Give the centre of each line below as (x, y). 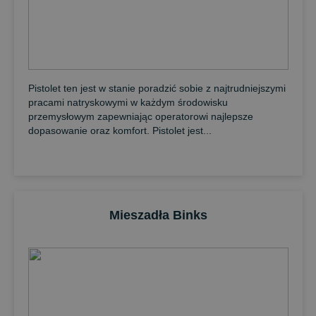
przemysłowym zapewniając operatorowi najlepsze (140, 116)
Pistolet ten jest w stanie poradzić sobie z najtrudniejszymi (157, 88)
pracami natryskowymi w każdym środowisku (128, 102)
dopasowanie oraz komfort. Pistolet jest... (120, 130)
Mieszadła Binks (158, 215)
